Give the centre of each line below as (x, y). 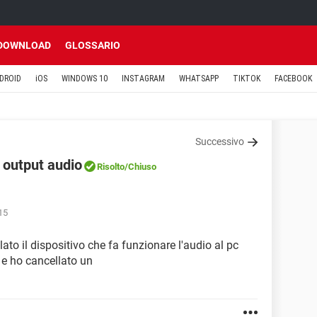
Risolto (111, 167)
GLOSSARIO (93, 45)
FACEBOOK (293, 79)
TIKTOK (247, 79)
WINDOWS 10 (85, 79)
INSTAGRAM (143, 79)
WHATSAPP (199, 79)
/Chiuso (140, 167)
